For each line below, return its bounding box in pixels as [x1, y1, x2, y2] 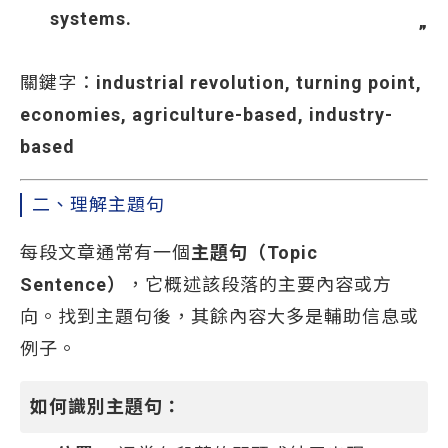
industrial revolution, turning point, [96, 72, 422, 93]
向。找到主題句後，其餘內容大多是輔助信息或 [20, 306, 419, 327]
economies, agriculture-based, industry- [20, 104, 393, 125]
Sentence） [20, 274, 126, 295]
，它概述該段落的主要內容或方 [126, 274, 392, 295]
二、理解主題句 [32, 194, 165, 215]
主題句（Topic [191, 242, 318, 263]
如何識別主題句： [30, 396, 182, 417]
